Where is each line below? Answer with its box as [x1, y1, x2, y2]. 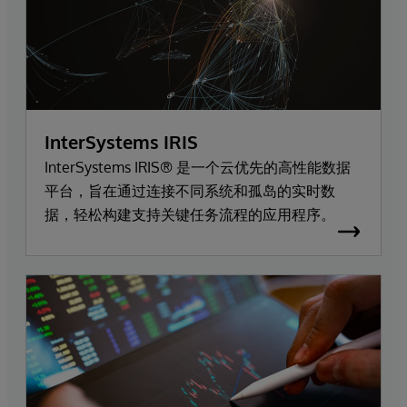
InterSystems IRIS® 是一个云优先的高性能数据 [45, 158, 351, 177]
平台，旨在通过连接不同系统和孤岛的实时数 [45, 182, 335, 201]
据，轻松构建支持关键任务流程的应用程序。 [45, 205, 335, 224]
